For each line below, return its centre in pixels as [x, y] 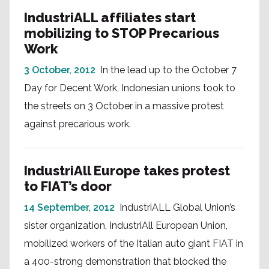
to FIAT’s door [68, 186]
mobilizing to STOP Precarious [122, 33]
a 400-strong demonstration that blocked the [125, 261]
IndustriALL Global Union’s [177, 207]
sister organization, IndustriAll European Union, [126, 225]
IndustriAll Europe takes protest [127, 171]
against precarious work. [77, 124]
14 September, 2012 [69, 207]
